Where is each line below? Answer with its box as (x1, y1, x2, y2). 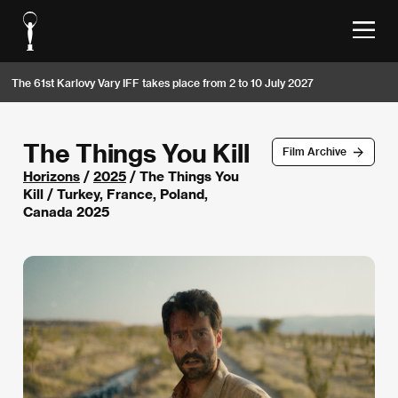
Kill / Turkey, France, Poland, (23, 186, 208, 202)
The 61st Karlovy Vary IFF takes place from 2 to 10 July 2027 (12, 76, 314, 89)
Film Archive (282, 145, 346, 158)
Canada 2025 (23, 203, 109, 219)
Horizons (23, 168, 80, 184)
